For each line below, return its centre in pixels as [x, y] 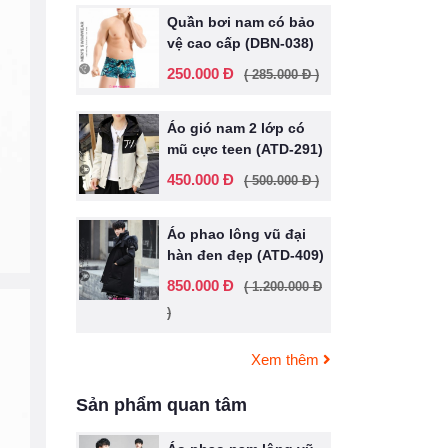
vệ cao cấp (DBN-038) [240, 43]
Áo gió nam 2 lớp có [236, 128]
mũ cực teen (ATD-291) [245, 149]
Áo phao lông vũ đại [236, 234]
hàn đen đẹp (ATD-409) [245, 255]
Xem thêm [287, 359]
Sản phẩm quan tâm [161, 405]
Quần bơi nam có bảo [241, 22]
